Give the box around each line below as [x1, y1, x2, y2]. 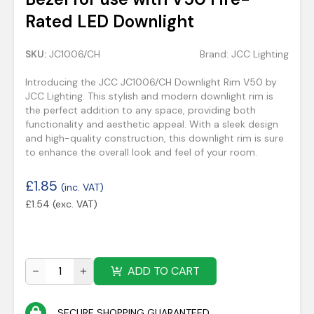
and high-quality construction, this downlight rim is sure [25, 132, 284, 144]
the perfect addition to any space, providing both [25, 104, 256, 116]
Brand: [200, 48, 231, 60]
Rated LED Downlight [25, 11, 194, 32]
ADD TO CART [128, 264, 200, 278]
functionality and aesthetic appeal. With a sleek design [25, 118, 278, 130]
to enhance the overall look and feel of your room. [25, 146, 257, 158]
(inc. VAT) [61, 181, 104, 193]
